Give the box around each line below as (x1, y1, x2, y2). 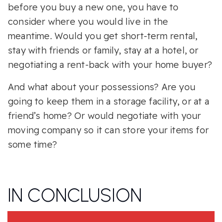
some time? (8, 138, 57, 150)
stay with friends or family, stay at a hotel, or (8, 44, 199, 56)
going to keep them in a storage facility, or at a (8, 95, 209, 107)
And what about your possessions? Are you (8, 81, 196, 93)
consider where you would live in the (8, 15, 168, 27)
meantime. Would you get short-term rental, (8, 30, 198, 42)
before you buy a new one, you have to (8, 1, 179, 13)
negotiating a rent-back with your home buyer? (8, 58, 213, 70)
